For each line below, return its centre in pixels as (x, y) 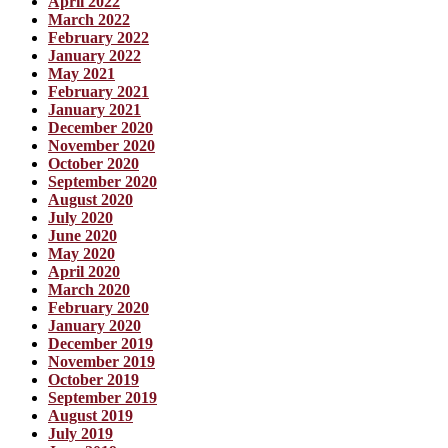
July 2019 (80, 434)
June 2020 (82, 236)
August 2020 (90, 200)
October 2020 (93, 164)
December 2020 (100, 128)
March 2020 (89, 290)
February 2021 (98, 92)
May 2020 (81, 254)
